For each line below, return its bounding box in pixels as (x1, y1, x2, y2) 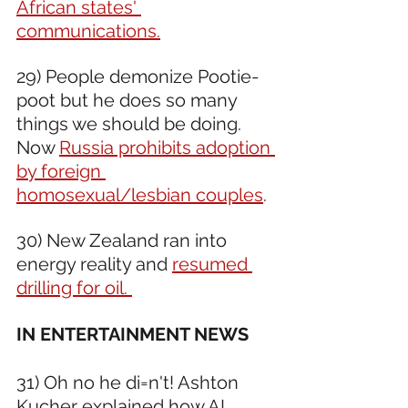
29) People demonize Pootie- (16, 65, 259, 87)
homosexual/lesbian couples (16, 183, 263, 206)
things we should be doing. (16, 112, 246, 135)
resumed (172, 252, 252, 275)
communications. (16, 19, 160, 42)
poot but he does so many (16, 88, 241, 111)
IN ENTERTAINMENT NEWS (16, 322, 253, 345)
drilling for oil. (16, 276, 132, 299)
